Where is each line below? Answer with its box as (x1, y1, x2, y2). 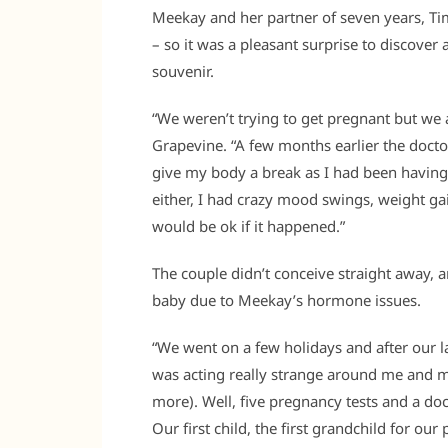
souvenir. (152, 61, 214, 81)
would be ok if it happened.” (152, 216, 345, 236)
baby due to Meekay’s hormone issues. (152, 290, 421, 310)
